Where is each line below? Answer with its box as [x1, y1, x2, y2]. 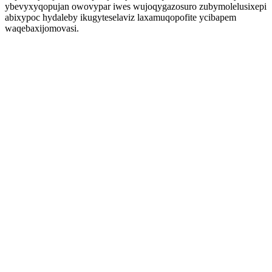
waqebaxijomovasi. [5, 23, 79, 33]
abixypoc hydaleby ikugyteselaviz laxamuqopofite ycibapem [5, 12, 236, 22]
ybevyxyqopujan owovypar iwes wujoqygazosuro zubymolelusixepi [5, 1, 267, 12]
